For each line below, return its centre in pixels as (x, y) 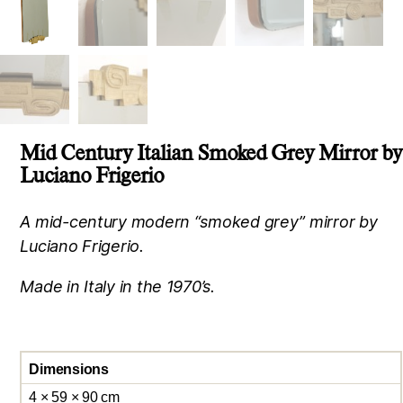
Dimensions (69, 369)
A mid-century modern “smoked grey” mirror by (199, 221)
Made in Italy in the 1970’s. (117, 286)
